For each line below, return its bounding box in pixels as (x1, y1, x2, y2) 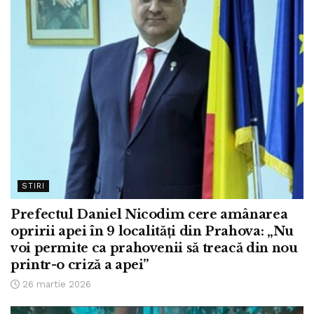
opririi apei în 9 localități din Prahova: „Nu (11, 223, 294, 239)
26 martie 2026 (20, 278, 91, 289)
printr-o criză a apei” (11, 257, 149, 273)
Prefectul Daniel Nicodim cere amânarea (11, 206, 288, 222)
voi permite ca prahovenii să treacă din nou (11, 240, 298, 256)
